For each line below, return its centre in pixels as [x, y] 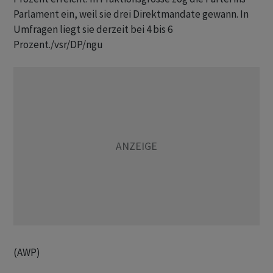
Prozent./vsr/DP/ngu [58, 44]
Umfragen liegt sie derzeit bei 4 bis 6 [93, 29]
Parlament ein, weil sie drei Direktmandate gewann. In [131, 14]
